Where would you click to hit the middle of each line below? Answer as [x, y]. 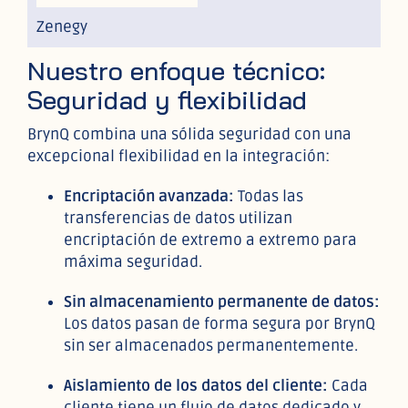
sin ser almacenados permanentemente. [211, 345]
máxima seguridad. [133, 261]
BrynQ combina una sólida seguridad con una [189, 134]
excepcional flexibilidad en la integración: [178, 156]
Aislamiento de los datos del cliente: [196, 385]
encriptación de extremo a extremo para [210, 240]
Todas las [269, 196]
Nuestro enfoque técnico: [176, 70]
